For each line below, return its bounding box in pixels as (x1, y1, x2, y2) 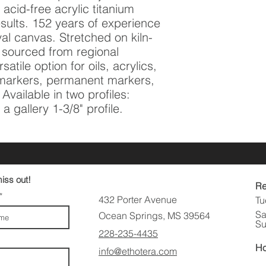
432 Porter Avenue (99, 193, 177, 205)
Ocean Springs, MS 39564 (99, 209, 210, 221)
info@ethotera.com (99, 245, 177, 257)
